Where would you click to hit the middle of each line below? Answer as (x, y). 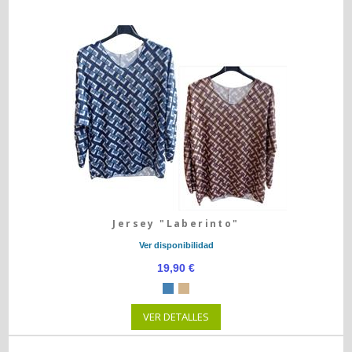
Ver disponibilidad (176, 245)
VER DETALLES (176, 317)
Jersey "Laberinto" (176, 224)
